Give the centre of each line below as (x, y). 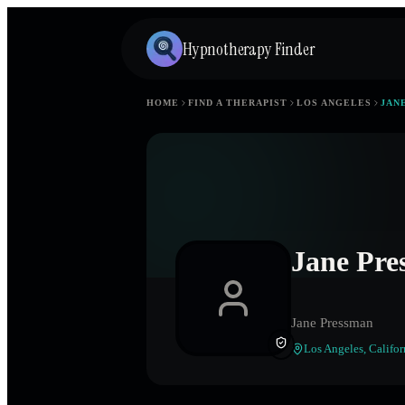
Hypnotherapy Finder (249, 49)
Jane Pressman (332, 323)
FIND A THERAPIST (238, 103)
